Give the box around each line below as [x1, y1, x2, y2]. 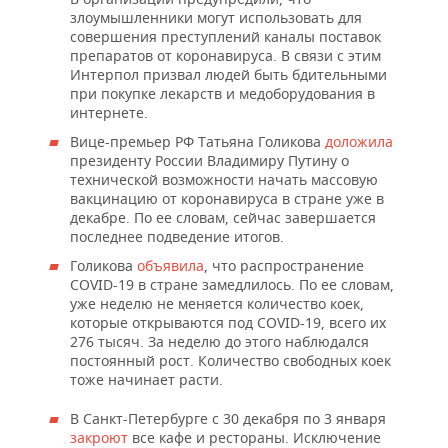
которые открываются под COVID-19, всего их [70, 313, 386, 332]
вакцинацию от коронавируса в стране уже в [70, 189, 384, 208]
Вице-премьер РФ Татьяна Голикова [70, 132, 325, 151]
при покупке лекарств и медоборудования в [70, 84, 375, 103]
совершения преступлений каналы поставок [70, 27, 381, 46]
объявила [137, 256, 204, 275]
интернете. [70, 103, 148, 122]
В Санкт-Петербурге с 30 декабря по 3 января [70, 409, 386, 428]
